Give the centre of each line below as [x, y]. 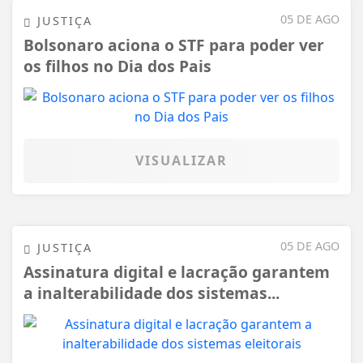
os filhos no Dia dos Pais [117, 66]
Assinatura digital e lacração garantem [177, 271]
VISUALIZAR [181, 160]
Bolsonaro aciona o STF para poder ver [174, 45]
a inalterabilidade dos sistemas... [152, 293]
